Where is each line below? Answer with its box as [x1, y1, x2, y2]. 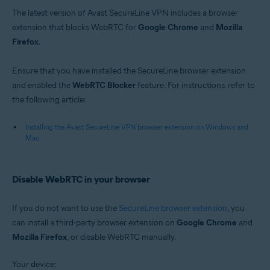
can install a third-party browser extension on [12, 218, 177, 228]
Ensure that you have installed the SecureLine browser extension [12, 66, 246, 76]
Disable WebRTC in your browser [12, 174, 150, 185]
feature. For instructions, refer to [136, 80, 255, 90]
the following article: [12, 95, 86, 105]
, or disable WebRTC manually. [67, 232, 177, 242]
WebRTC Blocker [72, 80, 136, 90]
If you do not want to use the [12, 203, 119, 213]
